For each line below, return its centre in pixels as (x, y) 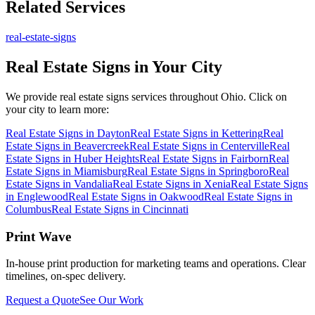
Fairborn (250, 158)
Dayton (114, 133)
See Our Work (111, 300)
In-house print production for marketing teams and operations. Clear (156, 264)
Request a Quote (43, 300)
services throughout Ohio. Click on (208, 96)
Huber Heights (107, 158)
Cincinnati (166, 209)
